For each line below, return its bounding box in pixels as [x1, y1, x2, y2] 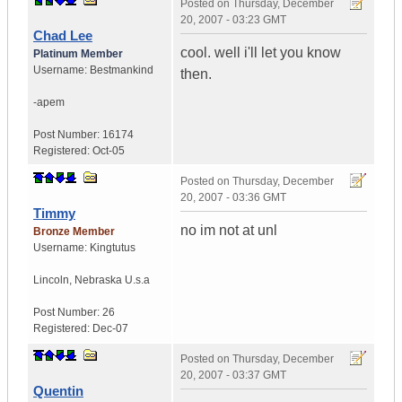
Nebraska [74, 274, 122, 287]
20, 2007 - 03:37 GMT [180, 369, 286, 382]
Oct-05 [92, 144, 125, 158]
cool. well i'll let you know [180, 45, 341, 61]
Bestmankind [90, 64, 153, 77]
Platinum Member [33, 48, 123, 61]
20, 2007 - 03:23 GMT [180, 13, 286, 27]
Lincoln [33, 274, 69, 287]
